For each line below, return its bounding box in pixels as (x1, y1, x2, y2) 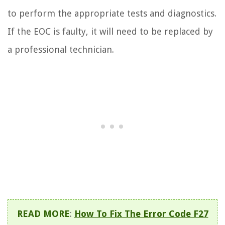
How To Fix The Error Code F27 (74, 208, 208, 219)
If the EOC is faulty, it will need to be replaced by (8, 26, 213, 37)
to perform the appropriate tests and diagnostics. (8, 8, 216, 19)
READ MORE (17, 208, 70, 219)
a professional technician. (8, 44, 114, 55)
